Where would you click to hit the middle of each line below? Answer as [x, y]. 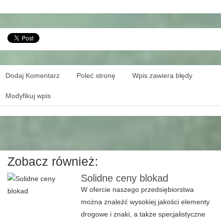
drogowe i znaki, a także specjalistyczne [143, 214]
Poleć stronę [96, 75]
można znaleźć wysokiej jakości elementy [146, 202]
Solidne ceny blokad [125, 178]
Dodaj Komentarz [33, 75]
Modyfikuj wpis [28, 96]
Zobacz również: [53, 161]
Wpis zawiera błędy [162, 75]
